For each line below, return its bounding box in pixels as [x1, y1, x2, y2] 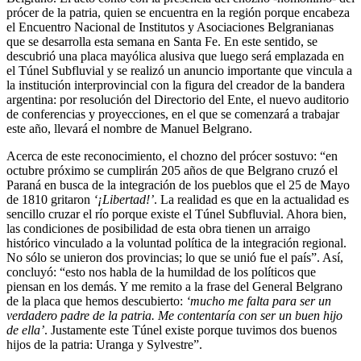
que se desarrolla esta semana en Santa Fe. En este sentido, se [6, 34, 317, 48]
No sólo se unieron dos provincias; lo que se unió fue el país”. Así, [6, 250, 343, 264]
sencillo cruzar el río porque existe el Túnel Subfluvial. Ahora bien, [6, 206, 346, 221]
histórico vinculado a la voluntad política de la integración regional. [6, 235, 346, 250]
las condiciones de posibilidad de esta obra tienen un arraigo [6, 221, 310, 235]
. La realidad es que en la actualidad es [154, 192, 349, 206]
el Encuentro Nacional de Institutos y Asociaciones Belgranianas [6, 19, 334, 34]
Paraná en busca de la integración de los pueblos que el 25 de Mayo [6, 177, 350, 192]
